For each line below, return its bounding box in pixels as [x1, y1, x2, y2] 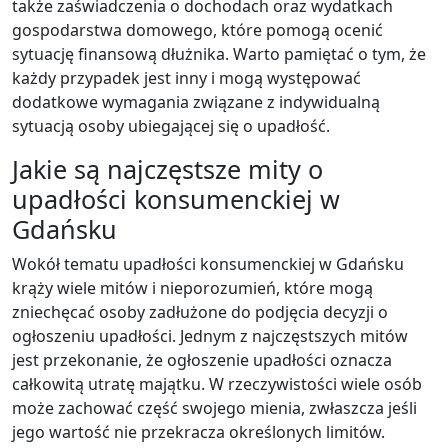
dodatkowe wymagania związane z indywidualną [12, 90, 380, 113]
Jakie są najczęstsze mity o [12, 151, 323, 186]
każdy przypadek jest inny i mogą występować [12, 66, 361, 89]
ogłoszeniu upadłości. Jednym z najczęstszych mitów [12, 324, 408, 347]
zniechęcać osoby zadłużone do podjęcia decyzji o [12, 300, 388, 323]
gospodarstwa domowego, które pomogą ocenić [12, 18, 383, 41]
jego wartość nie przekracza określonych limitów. [12, 420, 385, 443]
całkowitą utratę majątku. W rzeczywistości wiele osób [12, 372, 422, 395]
